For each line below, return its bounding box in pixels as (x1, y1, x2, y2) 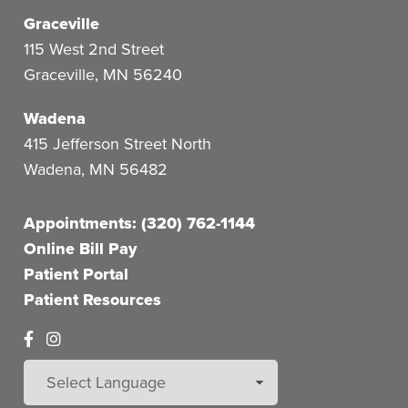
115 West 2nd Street (24, 36, 165, 61)
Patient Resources (24, 288, 162, 312)
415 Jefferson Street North (24, 131, 212, 156)
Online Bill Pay (24, 237, 138, 261)
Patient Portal (24, 262, 129, 287)
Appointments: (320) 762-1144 (24, 211, 256, 236)
